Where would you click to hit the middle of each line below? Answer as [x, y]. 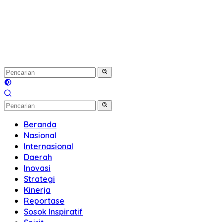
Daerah [38, 157]
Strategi [39, 179]
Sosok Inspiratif [53, 212]
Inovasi [37, 168]
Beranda [40, 124]
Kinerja [37, 190]
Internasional [49, 146]
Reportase [44, 201]
